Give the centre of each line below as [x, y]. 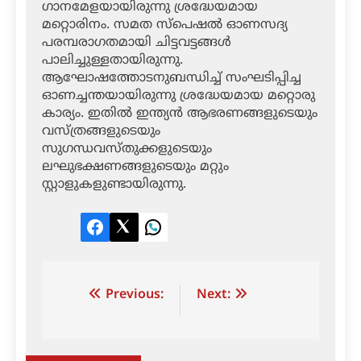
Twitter [145, 235]
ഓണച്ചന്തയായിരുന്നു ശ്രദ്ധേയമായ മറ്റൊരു [178, 96]
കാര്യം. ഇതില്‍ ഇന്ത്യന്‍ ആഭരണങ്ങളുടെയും [180, 114]
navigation [109, 328]
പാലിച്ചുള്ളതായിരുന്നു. [112, 61]
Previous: [135, 295]
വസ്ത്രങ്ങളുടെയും [101, 132]
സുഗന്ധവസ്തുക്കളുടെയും [127, 149]
